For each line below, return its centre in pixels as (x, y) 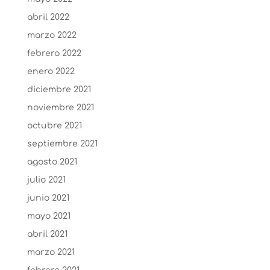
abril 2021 (47, 234)
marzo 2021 (51, 252)
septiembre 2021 (62, 143)
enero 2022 (51, 71)
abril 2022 (48, 17)
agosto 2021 (52, 162)
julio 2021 (46, 180)
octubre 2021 (54, 125)
